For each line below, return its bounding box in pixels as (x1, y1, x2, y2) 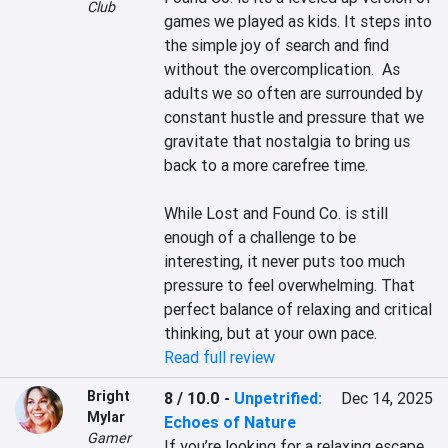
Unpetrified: (234, 388, 323, 408)
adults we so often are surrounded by (164, 83, 424, 103)
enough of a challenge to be (164, 227, 357, 247)
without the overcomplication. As (164, 59, 401, 79)
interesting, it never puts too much (164, 251, 406, 271)
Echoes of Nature (164, 412, 297, 432)
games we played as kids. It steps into (164, 11, 433, 31)
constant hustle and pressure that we (164, 107, 425, 127)
